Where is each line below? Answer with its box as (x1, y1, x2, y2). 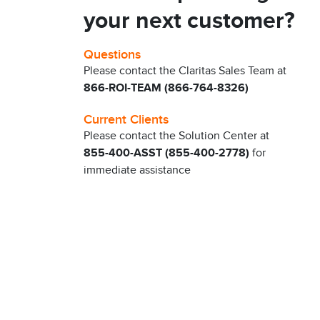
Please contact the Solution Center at (84, 129, 269, 143)
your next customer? (84, 6, 295, 35)
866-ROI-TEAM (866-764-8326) (84, 81, 249, 95)
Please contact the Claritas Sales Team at (84, 64, 286, 78)
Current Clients (84, 111, 169, 127)
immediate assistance (84, 163, 191, 177)
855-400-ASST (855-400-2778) (84, 146, 249, 160)
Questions (84, 46, 141, 62)
